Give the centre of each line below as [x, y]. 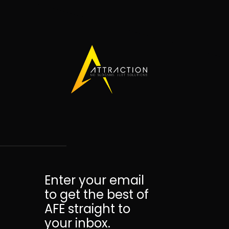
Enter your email [94, 180]
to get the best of [97, 194]
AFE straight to [87, 209]
